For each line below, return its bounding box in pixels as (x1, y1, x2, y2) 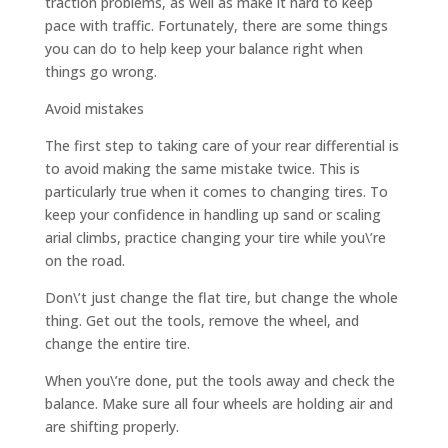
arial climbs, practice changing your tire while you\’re (44, 228, 386, 248)
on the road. (44, 251, 125, 271)
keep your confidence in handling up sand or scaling (44, 205, 381, 225)
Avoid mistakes (44, 99, 144, 119)
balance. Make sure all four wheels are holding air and (44, 394, 393, 414)
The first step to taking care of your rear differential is (44, 136, 399, 156)
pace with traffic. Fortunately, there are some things (44, 16, 388, 36)
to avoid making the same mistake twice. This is (44, 159, 360, 179)
